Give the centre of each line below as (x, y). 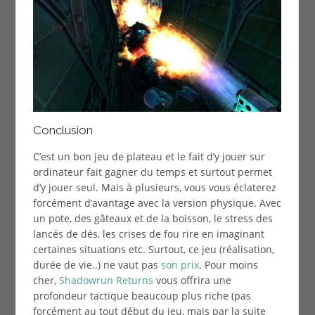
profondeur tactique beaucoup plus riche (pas (142, 295)
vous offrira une (192, 280)
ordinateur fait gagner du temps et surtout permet (152, 172)
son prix (180, 264)
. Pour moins (228, 264)
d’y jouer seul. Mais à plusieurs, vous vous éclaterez (154, 187)
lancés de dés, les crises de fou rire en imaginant (148, 233)
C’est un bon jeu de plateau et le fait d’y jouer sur (149, 156)
